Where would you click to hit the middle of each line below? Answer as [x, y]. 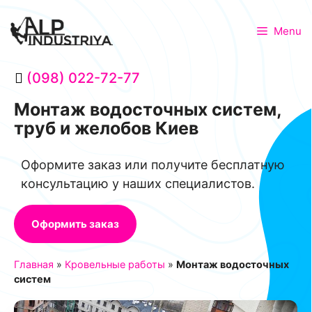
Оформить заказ [75, 224]
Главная [34, 264]
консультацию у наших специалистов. [138, 184]
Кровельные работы [115, 264]
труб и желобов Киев [106, 128]
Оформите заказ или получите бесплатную [153, 165]
